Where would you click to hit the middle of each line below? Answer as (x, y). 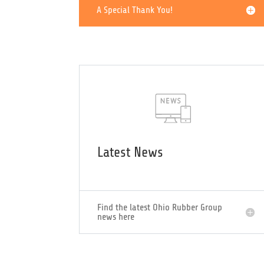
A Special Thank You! (135, 110)
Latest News (131, 252)
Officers (118, 55)
